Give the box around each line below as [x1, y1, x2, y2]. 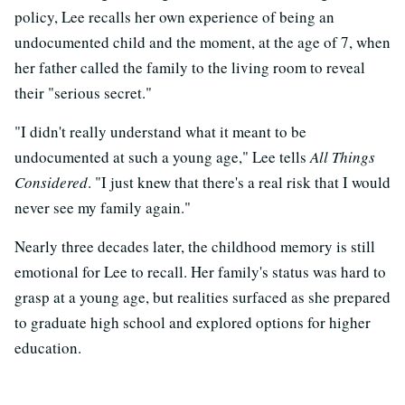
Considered [14, 171, 88, 193]
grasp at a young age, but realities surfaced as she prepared [14, 286, 391, 307]
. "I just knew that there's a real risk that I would [88, 171, 391, 193]
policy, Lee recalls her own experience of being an [14, 5, 334, 27]
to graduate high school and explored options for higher [14, 311, 371, 333]
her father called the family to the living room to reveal [14, 56, 365, 78]
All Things [310, 146, 375, 167]
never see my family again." [14, 196, 191, 218]
